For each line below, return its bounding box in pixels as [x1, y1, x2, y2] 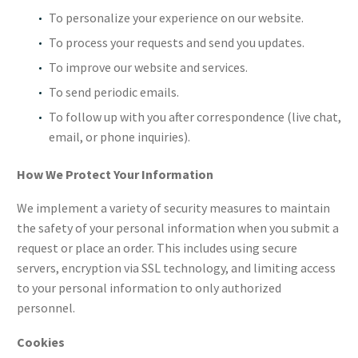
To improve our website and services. [49, 58, 248, 75]
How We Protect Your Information [17, 165, 213, 182]
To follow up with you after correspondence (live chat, [49, 108, 341, 125]
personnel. [17, 300, 75, 316]
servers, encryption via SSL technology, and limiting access [17, 260, 336, 276]
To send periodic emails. [49, 83, 179, 100]
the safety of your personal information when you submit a [17, 220, 339, 237]
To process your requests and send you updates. [49, 34, 304, 50]
